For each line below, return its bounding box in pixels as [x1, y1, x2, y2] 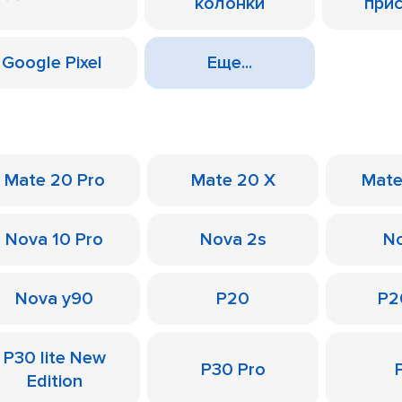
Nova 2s [199, 229, 267, 250]
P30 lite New [3, 347, 106, 369]
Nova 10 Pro [5, 229, 103, 250]
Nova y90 [15, 288, 93, 310]
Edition [26, 371, 83, 392]
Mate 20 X [190, 170, 275, 191]
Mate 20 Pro [4, 170, 105, 191]
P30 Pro [200, 359, 266, 380]
